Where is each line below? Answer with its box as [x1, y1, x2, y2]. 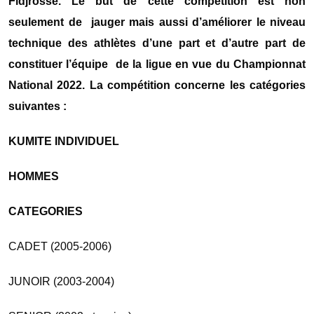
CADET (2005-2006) [8, 240, 111, 253]
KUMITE [8, 135, 52, 148]
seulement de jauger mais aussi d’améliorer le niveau [8, 16, 306, 29]
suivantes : [8, 100, 67, 113]
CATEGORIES [8, 205, 83, 218]
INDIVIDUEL [55, 135, 119, 148]
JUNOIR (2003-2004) [8, 275, 114, 288]
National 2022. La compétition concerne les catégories [8, 79, 306, 92]
